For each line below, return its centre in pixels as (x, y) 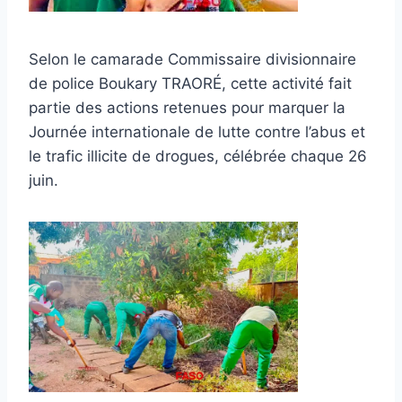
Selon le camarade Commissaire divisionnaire (192, 59)
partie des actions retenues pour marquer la (187, 107)
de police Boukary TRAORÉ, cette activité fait (190, 83)
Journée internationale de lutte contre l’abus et (197, 131)
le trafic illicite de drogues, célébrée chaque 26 (198, 156)
